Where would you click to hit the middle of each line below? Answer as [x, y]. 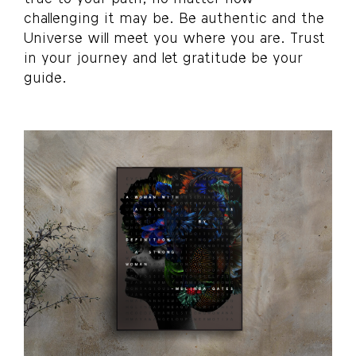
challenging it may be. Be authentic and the [174, 17]
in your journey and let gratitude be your [163, 57]
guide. [45, 77]
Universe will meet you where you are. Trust [174, 37]
